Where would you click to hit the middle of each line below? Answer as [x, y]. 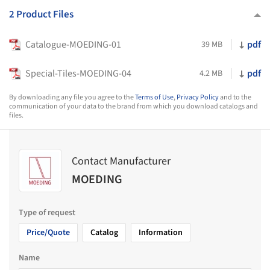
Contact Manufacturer [121, 161]
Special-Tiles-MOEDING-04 [78, 74]
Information [161, 233]
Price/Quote [48, 233]
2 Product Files [41, 14]
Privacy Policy [198, 97]
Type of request [47, 213]
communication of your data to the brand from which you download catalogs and [133, 106]
